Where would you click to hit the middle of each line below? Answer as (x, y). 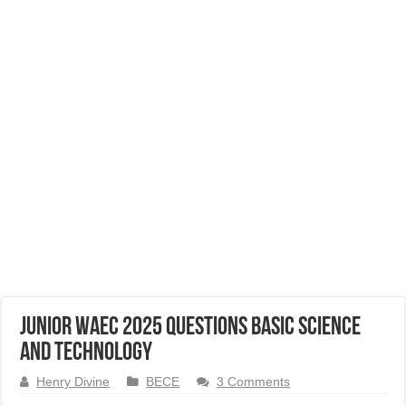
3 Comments (254, 382)
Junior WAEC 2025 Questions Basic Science (191, 328)
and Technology (87, 353)
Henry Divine (73, 382)
